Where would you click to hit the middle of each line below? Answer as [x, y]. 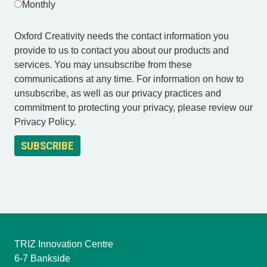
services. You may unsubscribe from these [103, 65]
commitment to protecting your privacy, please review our [133, 108]
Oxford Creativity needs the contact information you [122, 36]
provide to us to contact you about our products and [122, 51]
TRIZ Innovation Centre [64, 244]
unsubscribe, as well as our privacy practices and [118, 94]
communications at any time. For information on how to [129, 79]
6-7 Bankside [42, 259]
